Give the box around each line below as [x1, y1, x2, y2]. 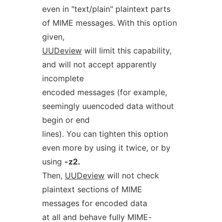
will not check [104, 170, 159, 180]
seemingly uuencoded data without [42, 101, 174, 111]
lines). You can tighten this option [42, 129, 168, 139]
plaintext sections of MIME [42, 184, 142, 194]
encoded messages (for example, [42, 87, 167, 97]
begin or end [42, 115, 90, 125]
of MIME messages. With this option [42, 18, 177, 28]
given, [42, 32, 64, 42]
